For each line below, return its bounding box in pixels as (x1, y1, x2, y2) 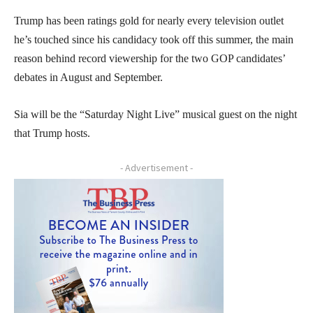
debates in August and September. (14, 71, 163, 83)
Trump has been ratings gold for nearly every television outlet (14, 14, 284, 27)
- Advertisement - (120, 161, 193, 174)
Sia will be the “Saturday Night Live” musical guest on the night (14, 108, 297, 120)
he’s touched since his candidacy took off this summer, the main (14, 33, 293, 45)
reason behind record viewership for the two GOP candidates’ (14, 52, 285, 64)
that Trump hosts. (14, 126, 90, 139)
